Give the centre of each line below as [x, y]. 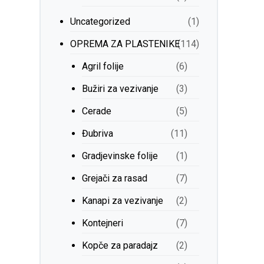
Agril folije [103, 66]
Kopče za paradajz [120, 245]
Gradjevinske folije [120, 156]
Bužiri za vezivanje [121, 89]
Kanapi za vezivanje [123, 201]
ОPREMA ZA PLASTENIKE [125, 44]
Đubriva [98, 133]
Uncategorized [100, 22]
